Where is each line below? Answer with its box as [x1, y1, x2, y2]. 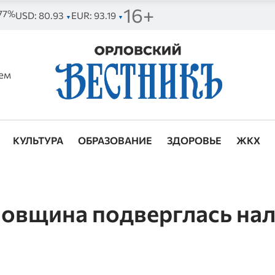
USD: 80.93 [15, 9, 66, 21]
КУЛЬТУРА [13, 134, 63, 147]
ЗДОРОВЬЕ [167, 134, 222, 147]
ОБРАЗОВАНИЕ [78, 134, 153, 147]
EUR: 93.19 [71, 9, 118, 21]
